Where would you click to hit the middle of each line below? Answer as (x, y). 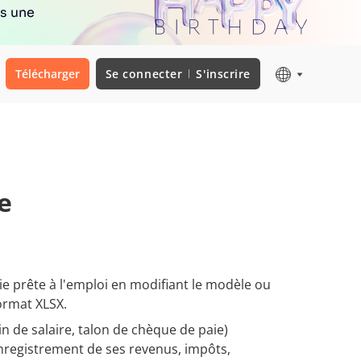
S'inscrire (223, 74)
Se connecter (144, 74)
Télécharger (47, 74)
